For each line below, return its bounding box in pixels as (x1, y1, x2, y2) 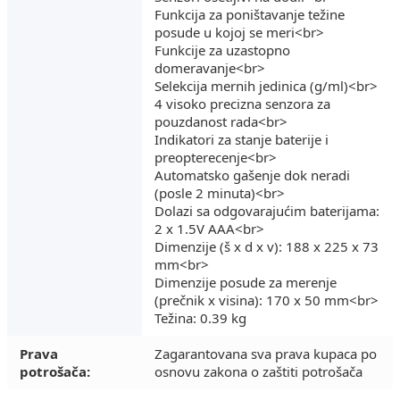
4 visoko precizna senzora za (154, 94, 330, 112)
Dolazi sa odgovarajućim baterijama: (154, 201, 379, 220)
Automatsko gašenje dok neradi (154, 165, 350, 184)
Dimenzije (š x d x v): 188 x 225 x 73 (154, 237, 379, 255)
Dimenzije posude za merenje (154, 272, 337, 291)
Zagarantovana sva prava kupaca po (154, 344, 377, 362)
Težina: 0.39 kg (154, 308, 246, 327)
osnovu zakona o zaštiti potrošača (154, 362, 362, 380)
